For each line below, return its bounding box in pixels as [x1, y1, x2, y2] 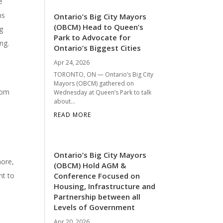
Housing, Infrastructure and [54, 181, 156, 191]
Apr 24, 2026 [54, 58, 90, 67]
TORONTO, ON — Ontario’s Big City [54, 70, 154, 79]
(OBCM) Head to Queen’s [54, 21, 144, 32]
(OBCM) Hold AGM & [54, 160, 126, 170]
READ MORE [54, 110, 92, 119]
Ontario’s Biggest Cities [54, 42, 141, 53]
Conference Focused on [54, 170, 140, 181]
